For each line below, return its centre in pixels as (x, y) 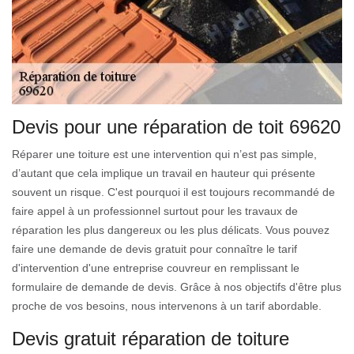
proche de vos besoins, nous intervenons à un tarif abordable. (167, 306)
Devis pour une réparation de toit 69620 (176, 127)
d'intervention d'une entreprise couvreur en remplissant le (156, 268)
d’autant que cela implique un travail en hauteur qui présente (164, 173)
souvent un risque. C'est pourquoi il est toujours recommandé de (173, 192)
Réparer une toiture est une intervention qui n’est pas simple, (164, 154)
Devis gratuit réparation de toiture (151, 339)
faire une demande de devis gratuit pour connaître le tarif (154, 249)
